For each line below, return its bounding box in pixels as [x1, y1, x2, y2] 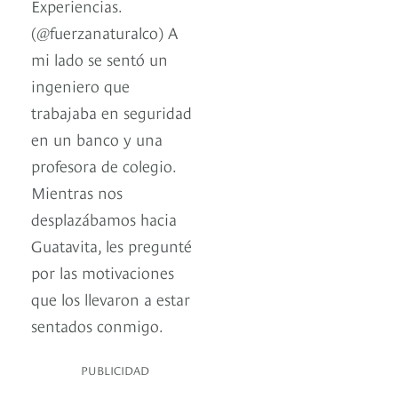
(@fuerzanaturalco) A [31, 20, 178, 44]
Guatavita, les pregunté [31, 234, 192, 257]
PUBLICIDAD [81, 362, 149, 378]
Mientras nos [31, 180, 123, 203]
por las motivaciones [31, 260, 174, 283]
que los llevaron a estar [31, 287, 190, 310]
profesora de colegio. [31, 154, 176, 177]
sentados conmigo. [31, 314, 163, 337]
